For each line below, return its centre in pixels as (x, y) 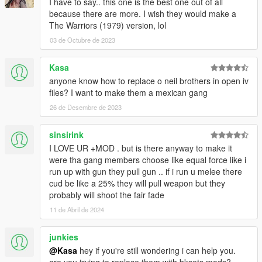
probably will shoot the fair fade (107, 195)
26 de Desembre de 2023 (86, 107)
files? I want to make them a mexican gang (128, 93)
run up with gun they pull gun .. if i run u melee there (146, 172)
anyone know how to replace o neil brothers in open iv (149, 81)
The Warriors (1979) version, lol (108, 25)
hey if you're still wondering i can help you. (156, 251)
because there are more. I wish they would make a (143, 14)
